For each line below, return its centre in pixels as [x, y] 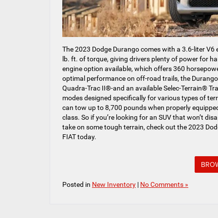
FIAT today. [79, 136]
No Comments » [164, 184]
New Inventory [114, 184]
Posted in [77, 184]
